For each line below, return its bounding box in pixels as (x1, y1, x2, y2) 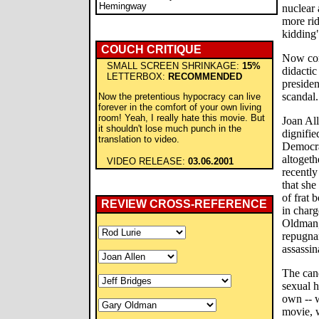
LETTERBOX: (98, 71, 168, 82)
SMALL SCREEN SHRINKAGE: (98, 61, 242, 71)
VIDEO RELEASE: (98, 156, 188, 167)
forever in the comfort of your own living (98, 102, 261, 113)
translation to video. (98, 134, 179, 145)
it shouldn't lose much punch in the (98, 123, 241, 134)
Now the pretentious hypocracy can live (98, 91, 261, 102)
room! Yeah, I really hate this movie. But (98, 113, 265, 123)
